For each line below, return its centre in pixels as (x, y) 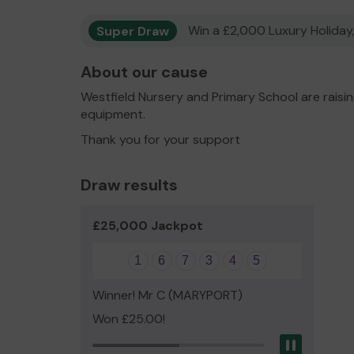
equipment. (113, 114)
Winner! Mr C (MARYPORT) (168, 295)
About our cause (144, 72)
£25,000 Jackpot (148, 226)
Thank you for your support (160, 139)
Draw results (129, 185)
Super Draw (133, 30)
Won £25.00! (129, 319)
